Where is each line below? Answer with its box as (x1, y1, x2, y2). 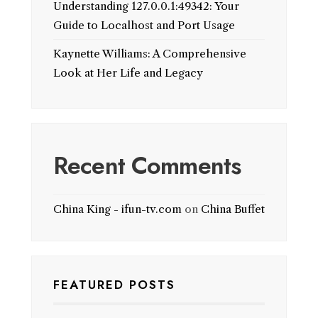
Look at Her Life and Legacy (53, 65, 203, 79)
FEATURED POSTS (53, 276, 175, 294)
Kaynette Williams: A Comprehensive (53, 46, 246, 60)
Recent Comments (53, 148, 241, 183)
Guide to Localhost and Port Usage (53, 18, 235, 32)
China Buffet (201, 202, 265, 216)
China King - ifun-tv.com (53, 202, 182, 216)
